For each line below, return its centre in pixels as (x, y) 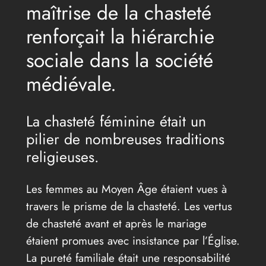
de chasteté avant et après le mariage (116, 224)
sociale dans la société (119, 60)
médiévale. (71, 84)
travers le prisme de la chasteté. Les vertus (129, 206)
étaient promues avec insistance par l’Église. (133, 241)
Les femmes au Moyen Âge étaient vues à (126, 189)
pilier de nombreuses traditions (125, 139)
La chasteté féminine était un (116, 121)
